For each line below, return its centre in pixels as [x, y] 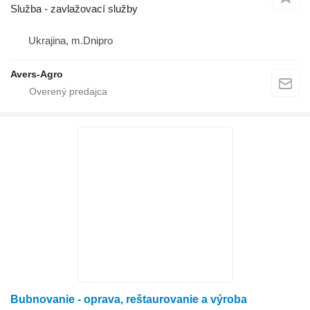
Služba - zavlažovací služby [74, 8]
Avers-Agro [37, 74]
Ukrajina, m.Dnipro [71, 40]
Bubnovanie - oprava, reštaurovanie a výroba [129, 299]
